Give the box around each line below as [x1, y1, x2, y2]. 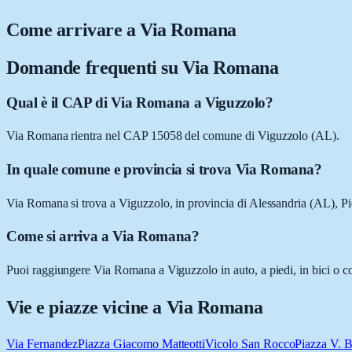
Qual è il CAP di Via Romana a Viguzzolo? [6, 93, 273, 111]
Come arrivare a [6, 19, 141, 40]
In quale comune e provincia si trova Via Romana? [6, 161, 322, 178]
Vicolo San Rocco [205, 337, 295, 350]
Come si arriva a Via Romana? [6, 228, 200, 245]
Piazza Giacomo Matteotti [78, 337, 206, 350]
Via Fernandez [6, 337, 79, 350]
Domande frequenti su [6, 57, 182, 78]
